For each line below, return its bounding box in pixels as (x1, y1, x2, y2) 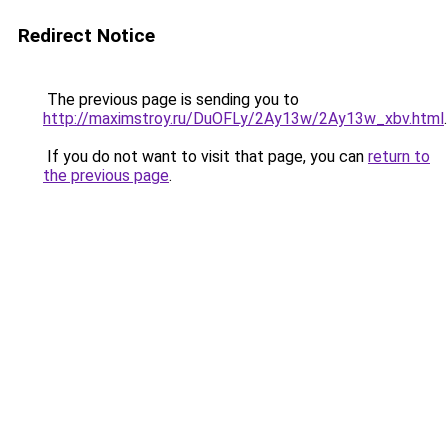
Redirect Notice (18, 24, 155, 47)
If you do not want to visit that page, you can (43, 147, 368, 166)
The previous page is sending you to (43, 90, 299, 109)
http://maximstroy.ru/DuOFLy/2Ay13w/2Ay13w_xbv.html (43, 109, 444, 128)
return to (368, 147, 430, 166)
